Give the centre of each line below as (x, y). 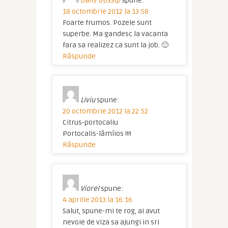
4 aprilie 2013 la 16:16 (97, 200)
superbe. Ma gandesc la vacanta (115, 34)
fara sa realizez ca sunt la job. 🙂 (115, 45)
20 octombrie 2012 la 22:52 (105, 111)
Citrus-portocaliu (90, 123)
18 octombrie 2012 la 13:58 (105, 12)
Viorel (90, 189)
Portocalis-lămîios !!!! (97, 134)
